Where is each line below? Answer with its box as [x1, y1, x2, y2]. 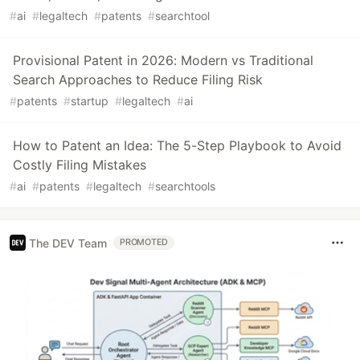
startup [71, 94, 108, 108]
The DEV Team [29, 235, 107, 250]
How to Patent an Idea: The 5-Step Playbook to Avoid [13, 137, 342, 154]
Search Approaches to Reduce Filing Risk [13, 72, 263, 88]
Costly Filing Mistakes [13, 157, 146, 174]
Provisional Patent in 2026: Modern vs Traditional [13, 52, 313, 69]
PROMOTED [120, 237, 169, 248]
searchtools [155, 179, 215, 194]
